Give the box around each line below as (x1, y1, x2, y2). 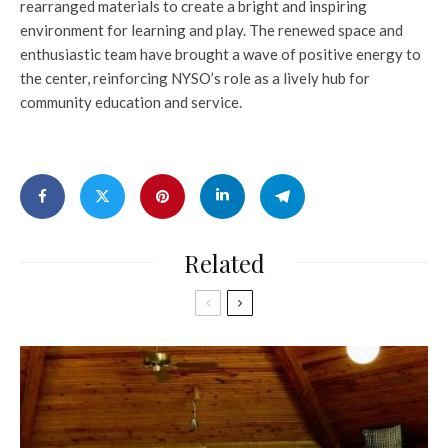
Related (183, 246, 265, 279)
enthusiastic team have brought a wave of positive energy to (20, 44, 421, 63)
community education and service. (20, 92, 242, 111)
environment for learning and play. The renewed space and (20, 20, 403, 39)
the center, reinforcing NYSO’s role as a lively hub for (20, 68, 370, 87)
